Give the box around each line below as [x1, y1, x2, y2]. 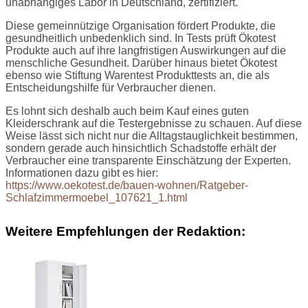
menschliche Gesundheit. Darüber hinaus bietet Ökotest [5, 56, 277, 69]
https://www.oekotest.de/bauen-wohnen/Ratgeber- [5, 179, 248, 191]
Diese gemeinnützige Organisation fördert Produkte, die [5, 19, 276, 32]
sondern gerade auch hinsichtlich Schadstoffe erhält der [5, 142, 276, 154]
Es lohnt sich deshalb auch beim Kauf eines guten [5, 104, 249, 117]
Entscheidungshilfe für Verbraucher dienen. [5, 81, 216, 93]
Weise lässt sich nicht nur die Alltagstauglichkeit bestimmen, [5, 129, 298, 142]
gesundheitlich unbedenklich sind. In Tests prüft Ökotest [5, 32, 276, 44]
